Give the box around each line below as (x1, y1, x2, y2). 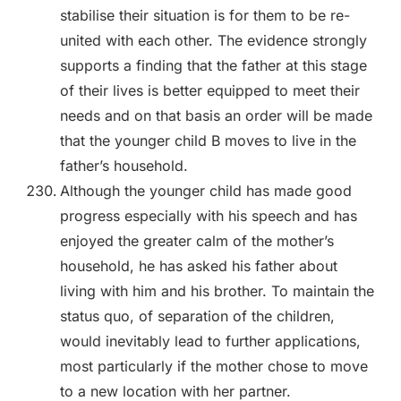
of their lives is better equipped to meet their (59, 81, 360, 99)
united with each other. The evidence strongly (59, 30, 367, 49)
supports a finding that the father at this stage (59, 55, 367, 74)
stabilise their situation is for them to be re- (59, 5, 350, 24)
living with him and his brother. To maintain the (59, 281, 374, 300)
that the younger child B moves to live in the (59, 131, 356, 149)
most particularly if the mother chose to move (59, 356, 368, 375)
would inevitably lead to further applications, (59, 331, 361, 350)
